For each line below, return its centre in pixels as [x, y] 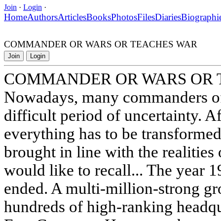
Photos [124, 17]
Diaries [168, 17]
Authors [42, 17]
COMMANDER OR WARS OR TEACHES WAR [101, 44]
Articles [72, 17]
